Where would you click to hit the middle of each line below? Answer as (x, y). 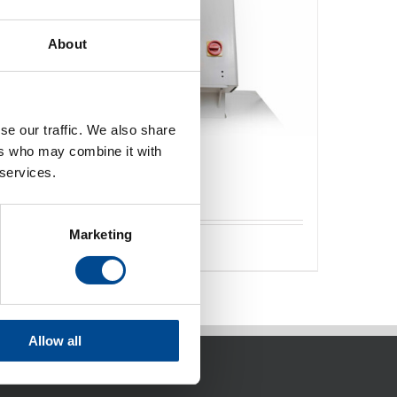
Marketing (101, 235)
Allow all (55, 341)
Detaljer (156, 248)
